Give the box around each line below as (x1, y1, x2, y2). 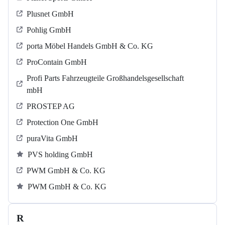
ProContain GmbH (27, 58, 87, 67)
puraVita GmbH (27, 134, 78, 143)
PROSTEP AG (27, 102, 75, 111)
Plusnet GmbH (27, 10, 74, 19)
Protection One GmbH (27, 118, 98, 127)
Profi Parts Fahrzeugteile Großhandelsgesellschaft (27, 74, 184, 83)
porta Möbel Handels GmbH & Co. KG (27, 42, 153, 51)
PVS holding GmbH (28, 150, 93, 159)
